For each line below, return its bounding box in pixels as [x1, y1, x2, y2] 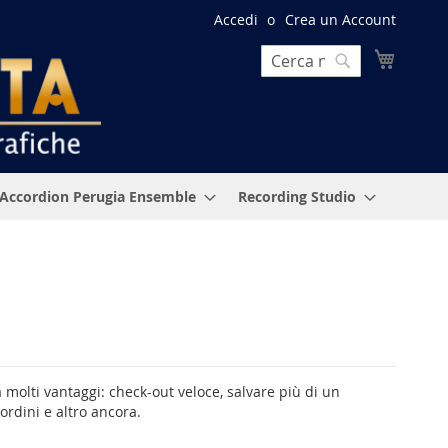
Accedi [214, 10, 258, 29]
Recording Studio [238, 186, 356, 206]
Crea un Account [285, 10, 396, 29]
